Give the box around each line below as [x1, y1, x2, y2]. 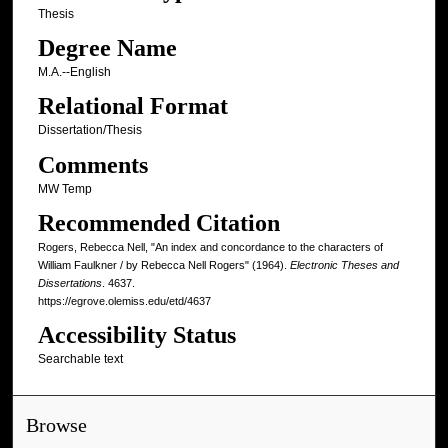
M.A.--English [37, 65, 111, 79]
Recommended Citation [37, 210, 280, 237]
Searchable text [37, 352, 123, 367]
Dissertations [37, 277, 102, 290]
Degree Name [37, 35, 177, 61]
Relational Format [37, 93, 228, 120]
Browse [26, 415, 88, 437]
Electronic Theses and [289, 259, 399, 272]
